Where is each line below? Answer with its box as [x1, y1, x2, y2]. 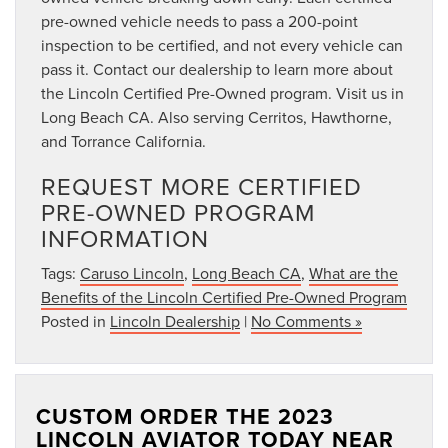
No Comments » [251, 310, 362, 333]
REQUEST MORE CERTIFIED [41, 169, 362, 204]
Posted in [41, 310, 110, 333]
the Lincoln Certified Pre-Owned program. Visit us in [41, 82, 404, 105]
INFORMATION [41, 221, 209, 256]
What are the [309, 262, 398, 285]
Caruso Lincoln [80, 262, 184, 285]
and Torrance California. [41, 130, 206, 153]
